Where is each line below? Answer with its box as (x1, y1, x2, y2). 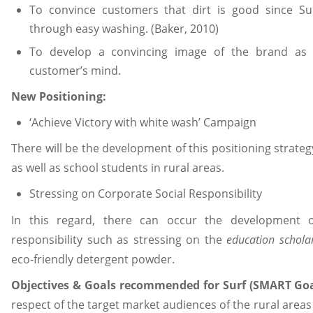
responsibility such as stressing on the (11, 231, 226, 247)
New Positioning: (11, 89, 106, 105)
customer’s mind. (29, 62, 121, 78)
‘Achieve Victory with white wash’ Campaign (29, 114, 256, 130)
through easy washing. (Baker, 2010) (29, 21, 219, 37)
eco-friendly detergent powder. (11, 251, 175, 267)
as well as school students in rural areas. (11, 160, 224, 176)
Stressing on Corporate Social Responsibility (29, 185, 262, 201)
